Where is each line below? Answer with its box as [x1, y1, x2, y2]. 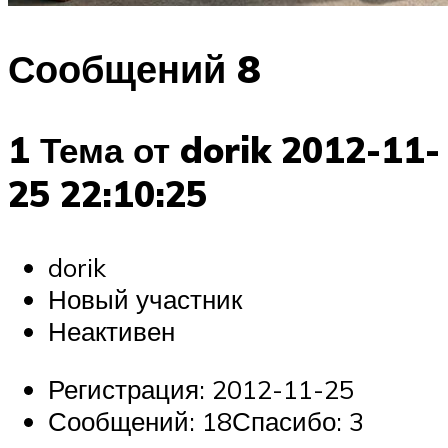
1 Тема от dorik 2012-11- [8, 128, 440, 173]
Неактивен [48, 315, 175, 348]
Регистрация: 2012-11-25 [48, 372, 354, 405]
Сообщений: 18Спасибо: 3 [48, 404, 364, 437]
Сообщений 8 [8, 43, 261, 93]
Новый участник [48, 283, 242, 316]
